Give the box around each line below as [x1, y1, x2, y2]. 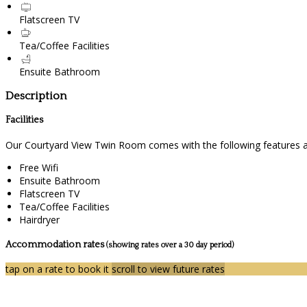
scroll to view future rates [112, 262, 225, 276]
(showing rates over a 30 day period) [106, 240, 234, 249]
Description [5, 89, 67, 102]
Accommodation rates [5, 238, 106, 250]
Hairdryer [19, 213, 60, 227]
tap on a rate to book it [5, 262, 112, 276]
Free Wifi [19, 161, 58, 175]
